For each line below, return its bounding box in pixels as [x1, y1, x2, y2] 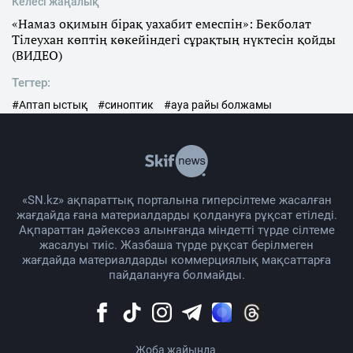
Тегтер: [12, 76, 50, 91]
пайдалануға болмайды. [108, 268, 245, 283]
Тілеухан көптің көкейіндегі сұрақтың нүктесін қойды [12, 31, 336, 49]
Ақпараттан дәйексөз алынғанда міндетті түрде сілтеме [18, 223, 335, 238]
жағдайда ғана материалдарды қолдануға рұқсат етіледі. [16, 208, 337, 223]
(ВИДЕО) [12, 46, 62, 65]
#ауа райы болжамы [164, 98, 272, 112]
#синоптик [98, 98, 154, 112]
